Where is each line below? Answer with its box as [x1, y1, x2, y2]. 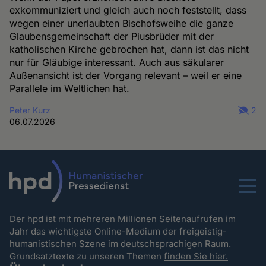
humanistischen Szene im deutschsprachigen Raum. [9, 238, 234, 250]
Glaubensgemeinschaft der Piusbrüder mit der [9, 30, 214, 42]
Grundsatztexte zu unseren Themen [9, 251, 164, 262]
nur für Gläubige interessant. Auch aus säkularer [9, 56, 224, 68]
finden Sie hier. [164, 251, 229, 262]
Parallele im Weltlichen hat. [9, 82, 130, 94]
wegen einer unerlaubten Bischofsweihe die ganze [9, 17, 234, 29]
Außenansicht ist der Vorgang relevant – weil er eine [9, 69, 242, 81]
